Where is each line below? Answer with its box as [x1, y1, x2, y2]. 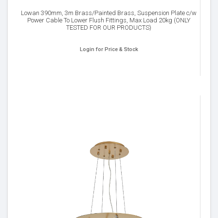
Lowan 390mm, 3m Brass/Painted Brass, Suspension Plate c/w [21, 9, 197, 17]
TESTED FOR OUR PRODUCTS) [66, 24, 151, 31]
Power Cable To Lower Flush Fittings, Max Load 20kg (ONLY [27, 17, 190, 24]
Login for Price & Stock [79, 46, 138, 53]
